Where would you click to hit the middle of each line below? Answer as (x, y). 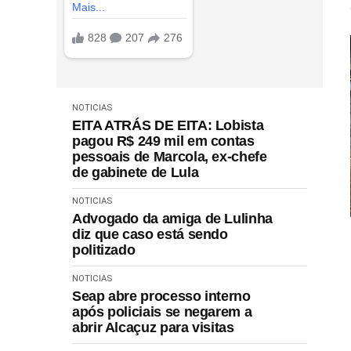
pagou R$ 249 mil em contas (163, 141)
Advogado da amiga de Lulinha (172, 218)
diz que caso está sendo (150, 234)
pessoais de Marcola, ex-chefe (170, 156)
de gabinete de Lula (136, 172)
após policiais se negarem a (162, 311)
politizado (104, 250)
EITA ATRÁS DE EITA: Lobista (168, 125)
